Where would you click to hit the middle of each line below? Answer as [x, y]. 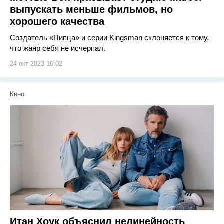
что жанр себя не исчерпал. [58, 48]
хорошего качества [57, 21]
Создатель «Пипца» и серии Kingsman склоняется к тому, [109, 38]
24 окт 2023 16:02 [36, 64]
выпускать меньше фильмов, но [91, 9]
